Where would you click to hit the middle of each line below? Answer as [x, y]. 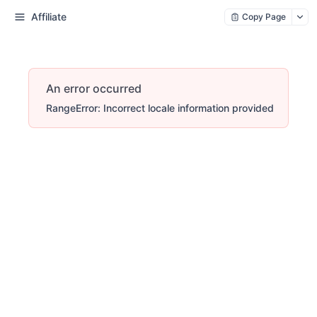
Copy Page [264, 17]
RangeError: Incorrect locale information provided [160, 108]
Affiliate [49, 17]
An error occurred [94, 88]
